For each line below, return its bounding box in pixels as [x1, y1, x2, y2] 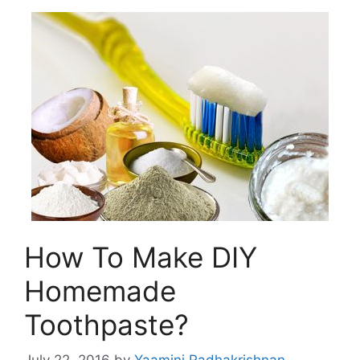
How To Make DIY [24, 239, 257, 274]
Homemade [24, 273, 176, 308]
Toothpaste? [24, 307, 189, 342]
